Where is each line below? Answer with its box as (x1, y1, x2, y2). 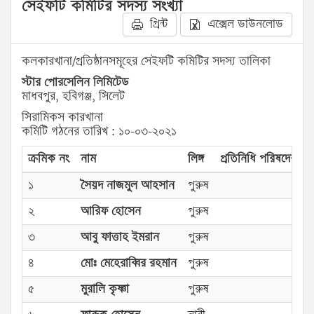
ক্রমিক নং (28, 151, 69, 166)
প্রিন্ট (146, 17, 168, 32)
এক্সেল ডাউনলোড (204, 17, 283, 32)
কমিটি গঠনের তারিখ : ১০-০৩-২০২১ (22, 124, 177, 139)
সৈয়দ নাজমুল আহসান (81, 178, 175, 193)
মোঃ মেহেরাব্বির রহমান (81, 256, 177, 271)
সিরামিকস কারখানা (22, 110, 103, 125)
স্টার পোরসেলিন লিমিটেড (22, 75, 129, 90)
